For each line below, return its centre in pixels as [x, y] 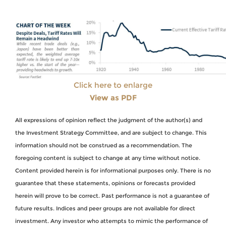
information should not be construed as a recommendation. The [104, 145]
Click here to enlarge [113, 85]
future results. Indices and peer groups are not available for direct [105, 208]
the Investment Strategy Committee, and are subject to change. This [111, 132]
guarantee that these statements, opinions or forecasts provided [105, 183]
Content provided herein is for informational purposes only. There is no [113, 170]
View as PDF [113, 97]
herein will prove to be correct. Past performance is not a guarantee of [112, 195]
